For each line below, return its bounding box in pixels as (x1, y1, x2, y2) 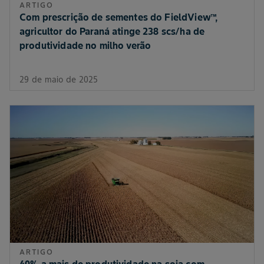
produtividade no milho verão (19, 39, 151, 51)
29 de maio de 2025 (19, 74, 98, 85)
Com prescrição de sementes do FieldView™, (19, 11, 218, 23)
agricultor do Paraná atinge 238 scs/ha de (19, 25, 205, 37)
